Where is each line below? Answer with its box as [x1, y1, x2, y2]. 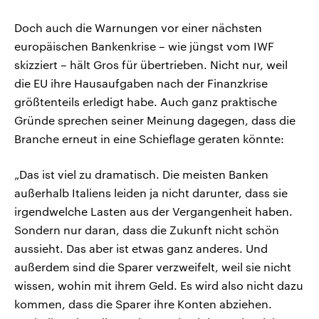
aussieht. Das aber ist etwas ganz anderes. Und [14, 241, 268, 256]
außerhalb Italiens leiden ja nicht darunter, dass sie [14, 186, 288, 200]
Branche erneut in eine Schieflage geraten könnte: [14, 132, 284, 146]
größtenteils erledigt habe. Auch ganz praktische [14, 95, 277, 109]
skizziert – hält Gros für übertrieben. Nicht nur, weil [14, 58, 288, 72]
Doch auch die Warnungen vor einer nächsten [14, 21, 262, 35]
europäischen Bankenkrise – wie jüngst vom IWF [14, 39, 274, 53]
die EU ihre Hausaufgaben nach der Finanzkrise [14, 76, 268, 90]
